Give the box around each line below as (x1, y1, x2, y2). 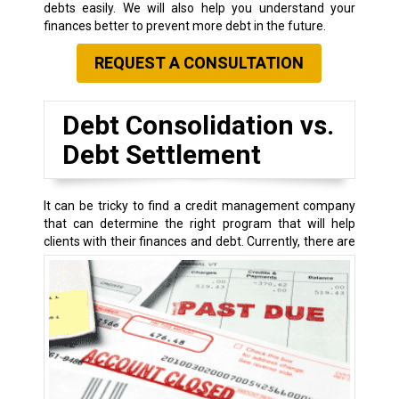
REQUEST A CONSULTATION (94, 53, 305, 73)
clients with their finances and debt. (43, 234, 248, 249)
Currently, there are (247, 234, 356, 249)
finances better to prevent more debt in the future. (43, 19, 326, 34)
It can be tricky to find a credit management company (43, 199, 356, 214)
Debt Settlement (61, 139, 261, 171)
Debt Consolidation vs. (61, 110, 334, 142)
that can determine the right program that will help (43, 216, 356, 232)
